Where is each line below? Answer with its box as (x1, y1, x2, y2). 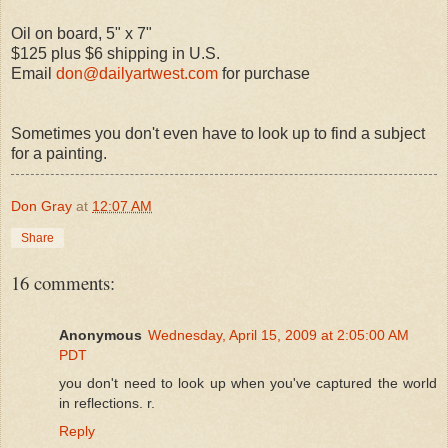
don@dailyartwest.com (56, 64, 218, 82)
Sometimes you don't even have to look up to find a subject (11, 124, 425, 142)
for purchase (218, 64, 310, 82)
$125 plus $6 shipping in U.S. (11, 44, 220, 62)
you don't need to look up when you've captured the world (59, 374, 437, 391)
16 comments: (11, 269, 115, 295)
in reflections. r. (59, 394, 155, 411)
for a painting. (11, 144, 107, 162)
